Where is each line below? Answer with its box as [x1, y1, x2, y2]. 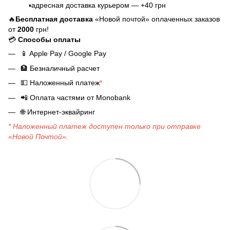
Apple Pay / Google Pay [28, 49, 106, 58]
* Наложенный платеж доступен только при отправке [8, 122, 201, 131]
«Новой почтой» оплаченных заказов [95, 15, 220, 24]
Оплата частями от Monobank [28, 93, 130, 102]
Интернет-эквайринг [25, 107, 95, 116]
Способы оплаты [18, 35, 81, 44]
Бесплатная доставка [15, 15, 95, 24]
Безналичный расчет [28, 64, 100, 72]
